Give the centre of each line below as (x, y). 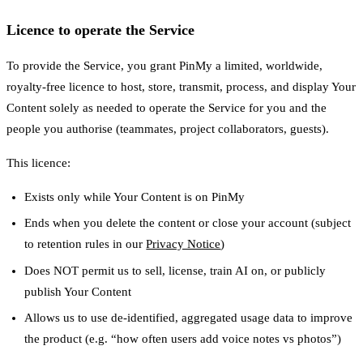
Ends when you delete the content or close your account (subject (188, 223)
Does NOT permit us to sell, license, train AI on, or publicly (175, 270)
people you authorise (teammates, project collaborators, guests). (168, 128)
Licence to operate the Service (100, 30)
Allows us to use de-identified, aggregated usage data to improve (189, 318)
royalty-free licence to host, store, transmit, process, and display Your (181, 86)
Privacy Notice (184, 244)
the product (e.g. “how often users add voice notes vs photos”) (183, 339)
